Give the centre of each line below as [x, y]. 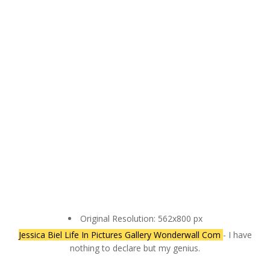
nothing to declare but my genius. [135, 248]
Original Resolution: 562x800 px [141, 218]
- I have [237, 234]
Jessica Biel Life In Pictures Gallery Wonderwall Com [121, 234]
